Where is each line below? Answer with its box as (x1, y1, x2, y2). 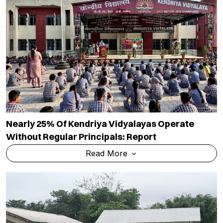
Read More (85, 148, 130, 158)
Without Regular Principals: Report (6, 130, 156, 142)
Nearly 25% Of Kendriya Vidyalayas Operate (6, 117, 194, 129)
